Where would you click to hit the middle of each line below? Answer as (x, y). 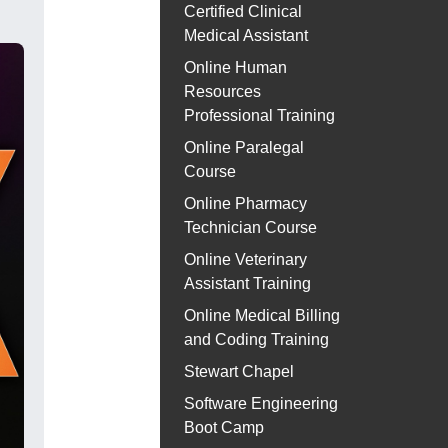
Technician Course (250, 228)
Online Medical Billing (262, 316)
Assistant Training (247, 284)
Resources (222, 92)
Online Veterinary (245, 260)
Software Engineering (261, 404)
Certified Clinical (243, 12)
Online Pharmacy (245, 204)
